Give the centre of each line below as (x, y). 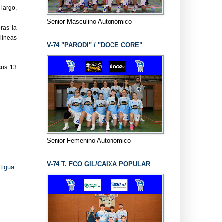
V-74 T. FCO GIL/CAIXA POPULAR (98, 164)
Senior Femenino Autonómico (88, 140)
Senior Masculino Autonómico (89, 21)
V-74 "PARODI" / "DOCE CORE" (94, 45)
